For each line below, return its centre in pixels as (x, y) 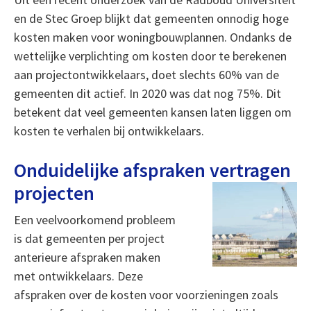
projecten (54, 193)
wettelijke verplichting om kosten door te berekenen (150, 56)
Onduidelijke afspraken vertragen (152, 170)
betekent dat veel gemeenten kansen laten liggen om (152, 112)
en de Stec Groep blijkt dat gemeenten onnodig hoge (151, 18)
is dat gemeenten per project (89, 238)
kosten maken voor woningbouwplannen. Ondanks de (152, 37)
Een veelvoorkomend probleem (94, 220)
